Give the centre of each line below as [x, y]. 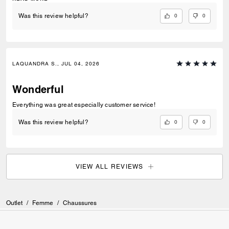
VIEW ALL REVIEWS [109, 166]
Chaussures [80, 203]
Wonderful [38, 89]
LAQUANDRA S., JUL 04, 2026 [56, 63]
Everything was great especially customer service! [84, 105]
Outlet [14, 203]
